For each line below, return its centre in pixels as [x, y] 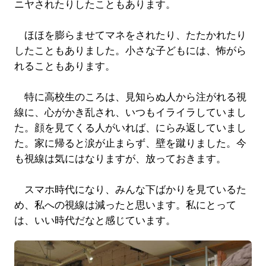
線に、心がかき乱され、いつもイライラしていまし [130, 112]
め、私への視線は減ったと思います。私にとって [125, 205]
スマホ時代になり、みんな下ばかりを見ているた [130, 189]
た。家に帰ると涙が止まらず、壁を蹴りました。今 [130, 143]
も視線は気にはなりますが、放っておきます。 [120, 159]
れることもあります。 [64, 66]
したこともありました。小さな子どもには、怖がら [130, 50]
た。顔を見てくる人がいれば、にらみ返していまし [130, 128]
